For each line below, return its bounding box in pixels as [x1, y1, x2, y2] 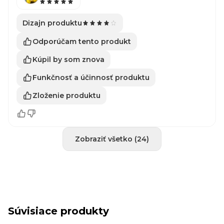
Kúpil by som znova [32, 54, 104, 64]
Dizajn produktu [22, 18, 82, 27]
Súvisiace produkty [8, 205, 109, 217]
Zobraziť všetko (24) [75, 134, 149, 143]
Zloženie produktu [32, 90, 100, 100]
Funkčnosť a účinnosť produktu [32, 72, 149, 82]
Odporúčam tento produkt [32, 36, 131, 46]
